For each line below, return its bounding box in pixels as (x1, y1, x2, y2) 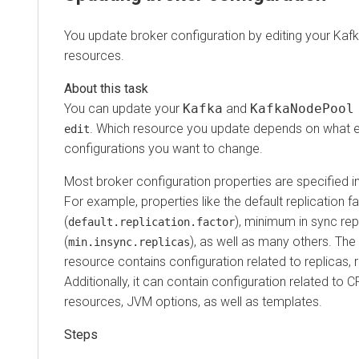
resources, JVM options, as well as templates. (64, 293, 322, 309)
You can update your (64, 100, 183, 116)
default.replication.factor (68, 215, 235, 228)
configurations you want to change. (64, 140, 263, 156)
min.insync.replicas (68, 235, 190, 248)
